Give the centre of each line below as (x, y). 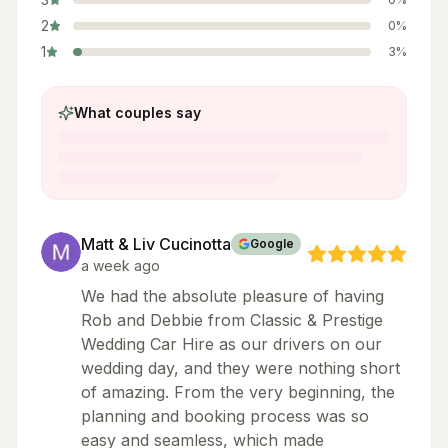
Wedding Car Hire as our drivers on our (231, 344)
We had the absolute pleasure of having (232, 296)
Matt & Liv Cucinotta (156, 244)
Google (272, 243)
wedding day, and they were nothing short (240, 368)
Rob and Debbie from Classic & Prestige (232, 320)
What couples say (137, 112)
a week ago (120, 265)
